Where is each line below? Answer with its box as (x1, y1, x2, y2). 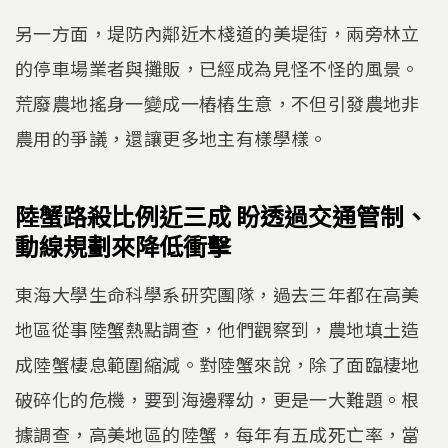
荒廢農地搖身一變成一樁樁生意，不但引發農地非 (15, 89, 420, 116)
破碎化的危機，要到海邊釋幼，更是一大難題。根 (15, 385, 420, 412)
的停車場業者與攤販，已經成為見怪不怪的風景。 (15, 54, 420, 81)
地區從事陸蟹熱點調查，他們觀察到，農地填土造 (15, 315, 420, 342)
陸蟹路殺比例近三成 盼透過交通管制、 (15, 198, 428, 234)
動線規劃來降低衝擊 (15, 228, 231, 264)
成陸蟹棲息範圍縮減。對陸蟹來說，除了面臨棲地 (15, 350, 420, 377)
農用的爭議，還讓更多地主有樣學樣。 (15, 124, 328, 151)
